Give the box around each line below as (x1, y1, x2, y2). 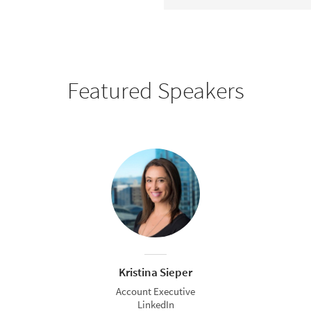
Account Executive (116, 285, 195, 298)
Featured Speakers (67, 76, 244, 105)
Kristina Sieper (119, 264, 192, 280)
